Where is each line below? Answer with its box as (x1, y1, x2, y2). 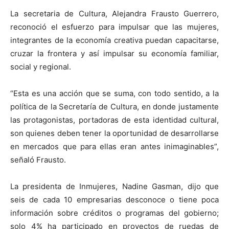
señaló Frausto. (10, 154, 66, 165)
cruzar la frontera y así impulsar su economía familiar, (10, 48, 219, 58)
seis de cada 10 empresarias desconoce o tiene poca (10, 194, 219, 204)
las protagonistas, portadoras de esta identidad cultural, (10, 114, 219, 125)
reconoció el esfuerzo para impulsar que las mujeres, (10, 21, 219, 32)
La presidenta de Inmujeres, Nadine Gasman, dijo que (10, 181, 219, 191)
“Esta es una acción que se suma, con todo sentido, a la (10, 88, 219, 98)
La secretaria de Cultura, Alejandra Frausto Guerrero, (10, 8, 219, 18)
